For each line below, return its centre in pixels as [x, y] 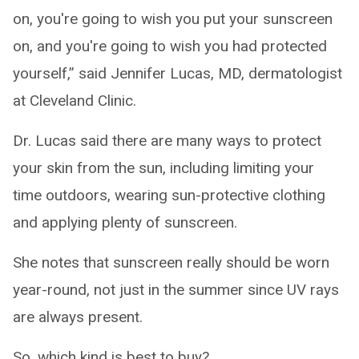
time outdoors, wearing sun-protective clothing [169, 195]
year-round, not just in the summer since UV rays [176, 290]
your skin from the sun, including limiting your [163, 168]
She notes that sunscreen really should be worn [171, 262]
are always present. [78, 317]
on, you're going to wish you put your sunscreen [173, 19]
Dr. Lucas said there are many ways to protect [167, 141]
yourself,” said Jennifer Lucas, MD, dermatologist [177, 73]
